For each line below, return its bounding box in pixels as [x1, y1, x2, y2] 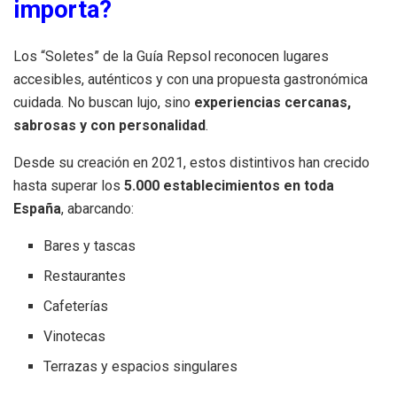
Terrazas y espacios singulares [43, 358, 238, 376]
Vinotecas [43, 328, 106, 346]
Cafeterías [43, 298, 109, 315]
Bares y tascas [43, 237, 136, 255]
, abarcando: [61, 200, 134, 218]
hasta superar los [13, 177, 124, 195]
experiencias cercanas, [194, 94, 351, 112]
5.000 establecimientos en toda [124, 177, 334, 195]
